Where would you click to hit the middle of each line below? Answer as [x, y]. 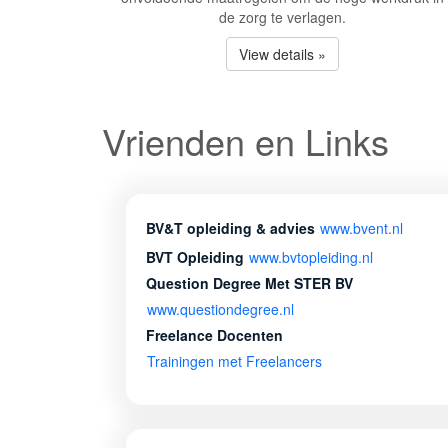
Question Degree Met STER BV [249, 283]
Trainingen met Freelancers [234, 361]
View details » [282, 54]
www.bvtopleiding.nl [311, 257]
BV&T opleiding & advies [232, 228]
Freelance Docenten [214, 335]
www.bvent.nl [361, 228]
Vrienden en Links [245, 140]
